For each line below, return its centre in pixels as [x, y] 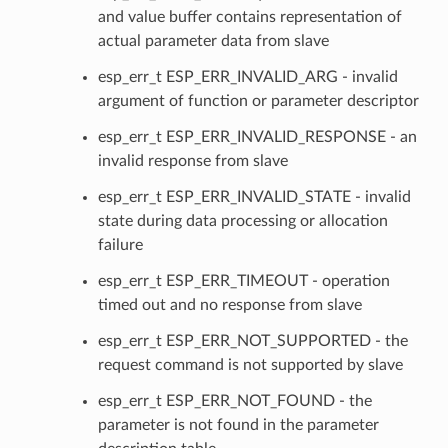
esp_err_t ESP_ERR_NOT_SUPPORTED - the [252, 340]
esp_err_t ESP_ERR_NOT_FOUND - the [234, 400]
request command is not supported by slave [250, 364]
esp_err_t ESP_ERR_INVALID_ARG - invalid [247, 76]
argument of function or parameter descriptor [258, 100]
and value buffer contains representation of [249, 16]
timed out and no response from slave [229, 304]
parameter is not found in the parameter [238, 424]
